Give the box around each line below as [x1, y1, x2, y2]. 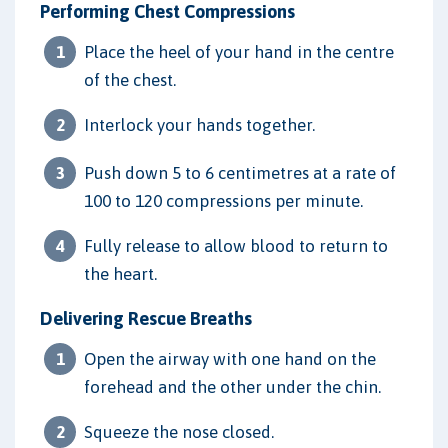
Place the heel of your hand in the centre [84, 41, 394, 62]
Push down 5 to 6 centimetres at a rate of [84, 162, 396, 183]
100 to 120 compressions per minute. [84, 190, 363, 211]
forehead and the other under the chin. [84, 376, 381, 397]
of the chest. [84, 69, 176, 90]
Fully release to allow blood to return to [84, 235, 388, 256]
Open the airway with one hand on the [84, 348, 376, 369]
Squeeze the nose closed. [84, 421, 274, 442]
